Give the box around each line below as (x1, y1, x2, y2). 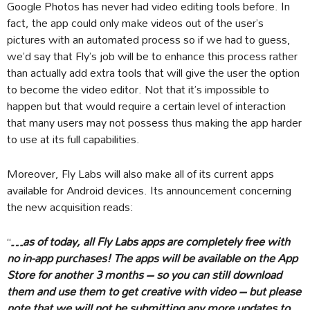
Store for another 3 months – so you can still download (7, 263, 282, 286)
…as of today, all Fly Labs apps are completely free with (11, 230, 290, 253)
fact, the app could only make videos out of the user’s (7, 11, 264, 35)
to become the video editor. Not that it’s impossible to (7, 77, 269, 101)
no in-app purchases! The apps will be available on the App (7, 246, 298, 270)
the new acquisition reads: (7, 195, 134, 219)
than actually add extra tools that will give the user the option (7, 61, 300, 84)
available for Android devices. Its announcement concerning (7, 179, 291, 202)
